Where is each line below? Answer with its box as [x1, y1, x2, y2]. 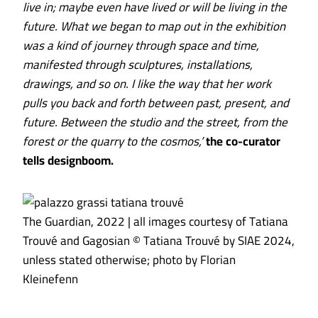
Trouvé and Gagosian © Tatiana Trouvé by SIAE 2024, [23, 229, 295, 253]
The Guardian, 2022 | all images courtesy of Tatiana [23, 210, 288, 234]
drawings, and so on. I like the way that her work [23, 72, 271, 96]
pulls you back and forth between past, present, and [23, 92, 289, 115]
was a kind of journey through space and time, [23, 34, 259, 57]
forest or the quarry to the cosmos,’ [23, 130, 206, 153]
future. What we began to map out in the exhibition [23, 15, 285, 38]
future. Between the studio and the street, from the [23, 111, 287, 134]
